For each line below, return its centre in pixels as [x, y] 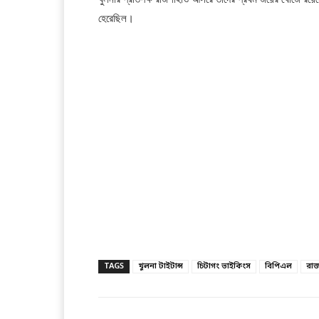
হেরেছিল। [116, 18]
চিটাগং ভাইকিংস [224, 266]
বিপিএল [278, 266]
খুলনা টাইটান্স [161, 266]
